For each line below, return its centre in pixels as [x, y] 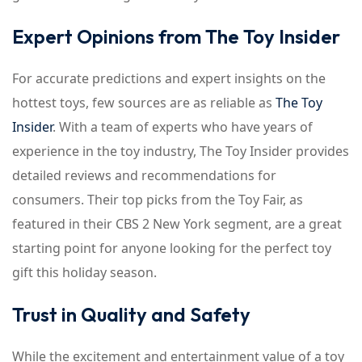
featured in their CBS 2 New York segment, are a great [177, 224]
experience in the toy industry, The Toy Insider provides [181, 151]
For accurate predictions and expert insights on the [169, 78]
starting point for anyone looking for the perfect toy [172, 248]
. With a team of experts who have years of [183, 127]
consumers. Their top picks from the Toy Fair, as [158, 200]
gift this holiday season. [84, 272]
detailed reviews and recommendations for [144, 175]
